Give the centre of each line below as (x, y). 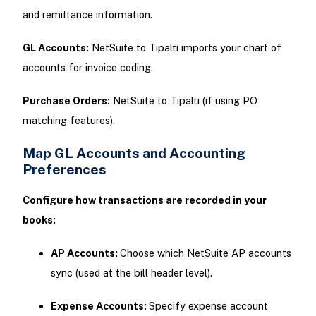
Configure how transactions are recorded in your (144, 200)
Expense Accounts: (99, 306)
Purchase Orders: (66, 101)
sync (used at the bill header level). (131, 272)
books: (39, 219)
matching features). (68, 121)
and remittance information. (87, 14)
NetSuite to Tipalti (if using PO (183, 101)
